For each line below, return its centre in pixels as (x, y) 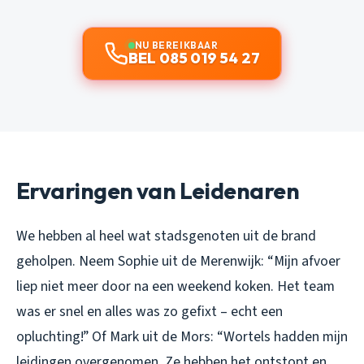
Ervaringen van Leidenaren (158, 190)
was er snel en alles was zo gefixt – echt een (149, 311)
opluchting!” (52, 336)
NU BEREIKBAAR (176, 45)
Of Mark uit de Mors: (153, 336)
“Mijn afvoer (304, 261)
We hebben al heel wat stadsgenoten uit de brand (166, 236)
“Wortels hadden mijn (282, 336)
